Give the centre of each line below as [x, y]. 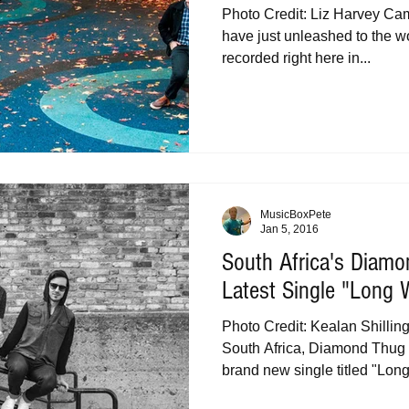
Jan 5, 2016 [289, 229]
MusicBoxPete [296, 214]
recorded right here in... [296, 58]
